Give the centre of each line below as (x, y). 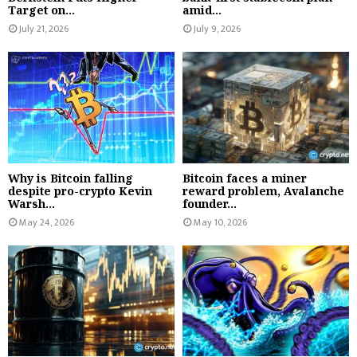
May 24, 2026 (47, 222)
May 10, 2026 (220, 222)
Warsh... (31, 203)
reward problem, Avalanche (263, 190)
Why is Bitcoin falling (71, 178)
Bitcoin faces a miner (245, 178)
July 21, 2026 (44, 29)
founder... (210, 203)
